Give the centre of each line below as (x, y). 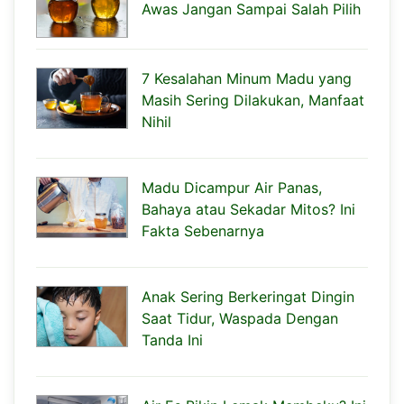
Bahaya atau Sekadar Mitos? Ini (248, 209)
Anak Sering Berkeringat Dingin (248, 296)
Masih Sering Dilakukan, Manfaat (253, 100)
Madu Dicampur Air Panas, (232, 187)
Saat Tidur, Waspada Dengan (240, 318)
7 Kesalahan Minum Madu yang (247, 78)
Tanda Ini (172, 340)
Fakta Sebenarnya (203, 230)
